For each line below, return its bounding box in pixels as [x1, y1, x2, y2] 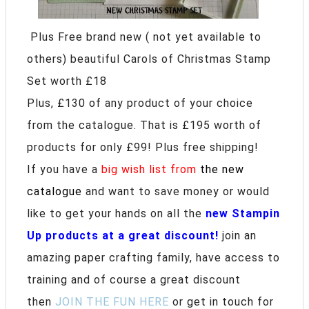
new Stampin [206, 206, 280, 220]
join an [219, 228, 257, 242]
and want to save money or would [82, 184, 270, 198]
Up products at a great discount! [27, 228, 219, 242]
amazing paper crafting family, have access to [27, 250, 280, 264]
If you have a [27, 162, 101, 176]
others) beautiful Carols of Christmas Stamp [27, 52, 271, 66]
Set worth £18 [27, 74, 107, 88]
